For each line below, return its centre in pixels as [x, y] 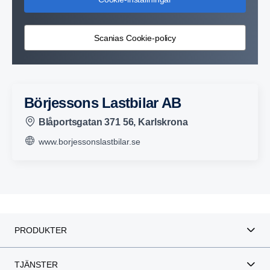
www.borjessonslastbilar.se [88, 141]
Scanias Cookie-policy [135, 38]
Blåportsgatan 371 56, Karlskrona [112, 122]
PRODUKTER [41, 230]
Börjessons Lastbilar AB [108, 102]
